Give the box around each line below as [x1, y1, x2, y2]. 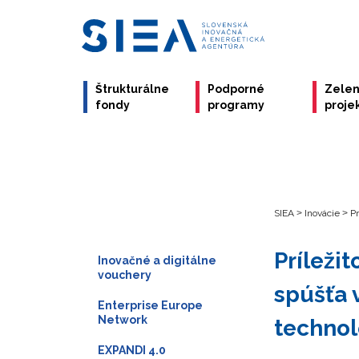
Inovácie [305, 208, 340, 219]
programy [208, 99, 265, 111]
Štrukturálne [95, 83, 169, 95]
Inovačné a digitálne [98, 253, 216, 267]
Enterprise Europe [98, 298, 203, 312]
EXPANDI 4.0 [98, 343, 166, 357]
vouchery [98, 268, 151, 281]
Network [98, 313, 147, 326]
